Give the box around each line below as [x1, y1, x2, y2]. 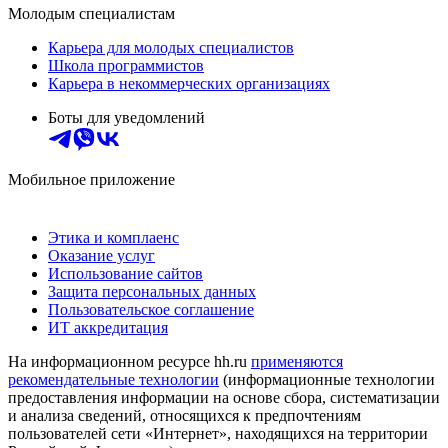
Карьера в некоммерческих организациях [48, 75, 330, 93]
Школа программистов [48, 57, 204, 75]
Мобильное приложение [8, 171, 175, 189]
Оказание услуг [48, 247, 155, 265]
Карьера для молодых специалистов [48, 39, 294, 57]
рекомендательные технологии [8, 371, 219, 389]
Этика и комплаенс [48, 229, 179, 247]
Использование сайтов [48, 265, 203, 283]
